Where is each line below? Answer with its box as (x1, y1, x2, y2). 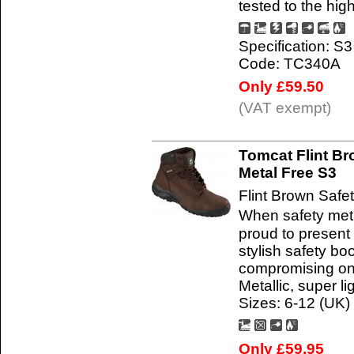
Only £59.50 (239, 77, 324, 95)
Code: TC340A (239, 55, 341, 72)
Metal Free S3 (239, 164, 337, 181)
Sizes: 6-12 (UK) (239, 294, 350, 311)
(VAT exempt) (239, 99, 331, 116)
